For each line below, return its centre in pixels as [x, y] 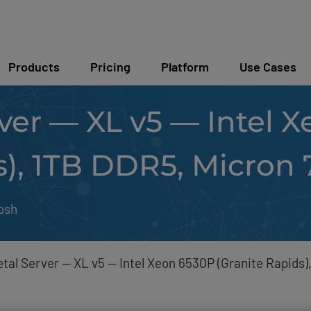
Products [34, 67]
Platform [185, 67]
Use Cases [268, 67]
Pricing [110, 67]
